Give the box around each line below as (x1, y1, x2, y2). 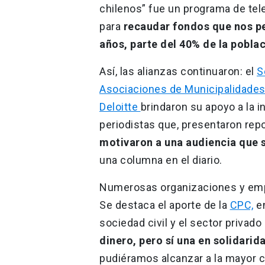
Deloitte (99, 100, 141, 113)
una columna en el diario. (99, 153, 222, 166)
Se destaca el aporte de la (99, 198, 230, 211)
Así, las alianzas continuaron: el (99, 64, 257, 77)
